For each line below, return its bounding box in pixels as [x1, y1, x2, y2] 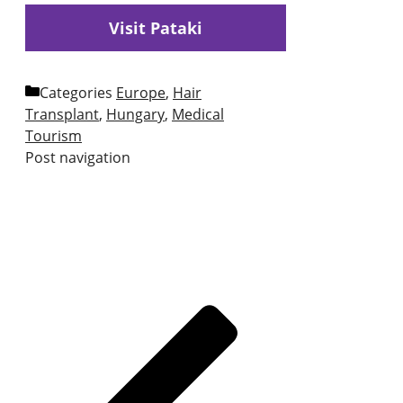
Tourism [25, 126, 82, 147]
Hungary [106, 104, 165, 125]
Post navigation [25, 148, 130, 168]
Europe [116, 83, 166, 103]
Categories [40, 83, 116, 103]
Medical [172, 104, 224, 125]
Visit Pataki [109, 17, 203, 40]
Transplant [25, 104, 99, 125]
